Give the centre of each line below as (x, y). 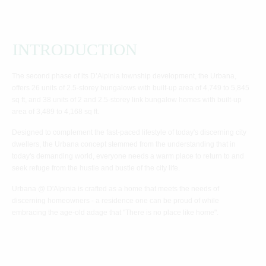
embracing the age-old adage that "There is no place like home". (115, 213)
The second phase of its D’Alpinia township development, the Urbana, (124, 76)
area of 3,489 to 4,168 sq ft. (56, 112)
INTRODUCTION (75, 50)
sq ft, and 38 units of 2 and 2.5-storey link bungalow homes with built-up (127, 100)
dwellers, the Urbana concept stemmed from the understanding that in (124, 144)
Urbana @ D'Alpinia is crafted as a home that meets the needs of (115, 189)
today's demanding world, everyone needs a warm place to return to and (128, 156)
